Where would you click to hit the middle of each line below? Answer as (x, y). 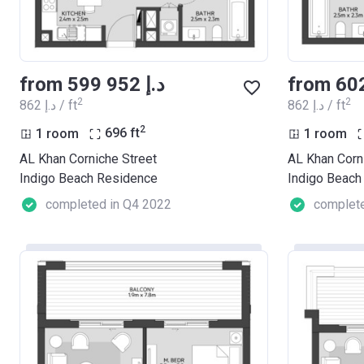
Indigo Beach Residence (89, 179)
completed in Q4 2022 (108, 205)
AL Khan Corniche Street (88, 159)
